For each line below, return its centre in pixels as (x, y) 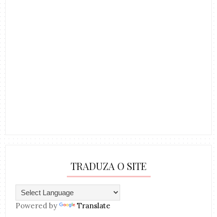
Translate (94, 206)
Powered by (38, 206)
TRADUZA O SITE (108, 166)
